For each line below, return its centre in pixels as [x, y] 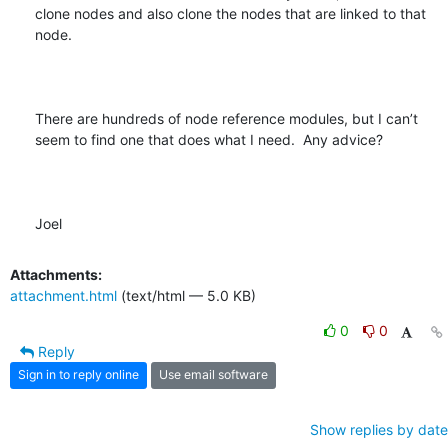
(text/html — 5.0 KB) [186, 295]
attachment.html [63, 295]
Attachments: [56, 274]
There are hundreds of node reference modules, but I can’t [226, 118]
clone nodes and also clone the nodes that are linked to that [230, 13]
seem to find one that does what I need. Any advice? [209, 139]
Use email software [213, 375]
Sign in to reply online [78, 375]
